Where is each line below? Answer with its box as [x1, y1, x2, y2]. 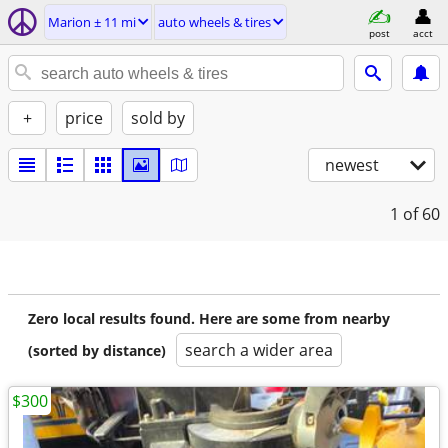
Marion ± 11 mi [48, 13, 136, 31]
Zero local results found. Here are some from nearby [28, 309, 390, 328]
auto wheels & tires [158, 13, 271, 31]
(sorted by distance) [28, 341, 166, 360]
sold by [131, 107, 185, 129]
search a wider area [185, 339, 333, 361]
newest [325, 154, 379, 176]
